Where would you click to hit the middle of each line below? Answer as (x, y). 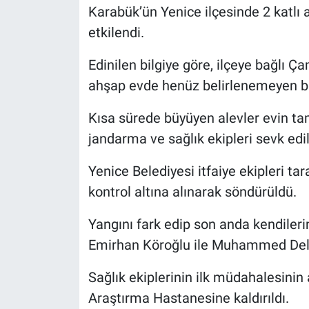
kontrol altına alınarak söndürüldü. (192, 191)
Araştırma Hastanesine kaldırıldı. (188, 298)
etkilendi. (116, 32)
